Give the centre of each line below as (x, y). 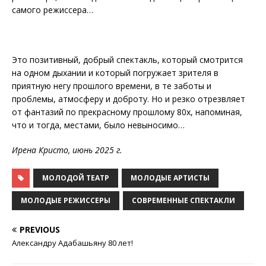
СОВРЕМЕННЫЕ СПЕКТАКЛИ (183, 200)
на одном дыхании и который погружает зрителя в (115, 73)
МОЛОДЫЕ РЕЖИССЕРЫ (66, 200)
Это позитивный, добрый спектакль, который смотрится (127, 60)
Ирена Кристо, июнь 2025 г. (67, 150)
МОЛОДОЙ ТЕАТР (76, 178)
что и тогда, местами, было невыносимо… (98, 125)
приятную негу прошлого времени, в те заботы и (112, 86)
